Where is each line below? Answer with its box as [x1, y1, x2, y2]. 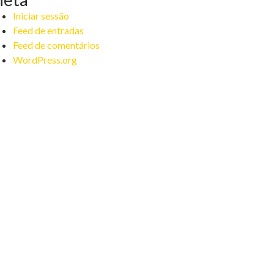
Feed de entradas [13, 24, 84, 36]
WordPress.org [13, 54, 77, 65]
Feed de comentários [13, 39, 100, 51]
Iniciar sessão [13, 10, 69, 21]
